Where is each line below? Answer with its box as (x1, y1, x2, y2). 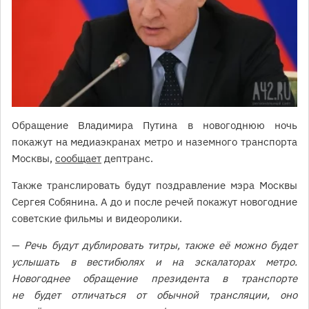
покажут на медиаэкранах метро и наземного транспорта (12, 135, 297, 149)
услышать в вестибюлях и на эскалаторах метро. (12, 255, 297, 269)
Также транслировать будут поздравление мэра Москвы (12, 179, 297, 192)
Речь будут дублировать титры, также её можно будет (20, 239, 297, 252)
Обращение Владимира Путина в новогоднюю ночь (12, 119, 297, 132)
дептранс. (101, 152, 156, 166)
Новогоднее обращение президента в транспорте (12, 272, 297, 286)
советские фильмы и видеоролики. (12, 212, 182, 226)
